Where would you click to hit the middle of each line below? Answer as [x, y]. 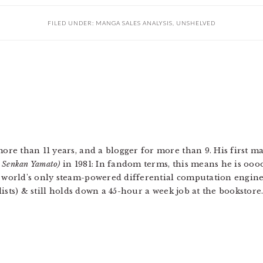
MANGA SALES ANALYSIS [134, 23]
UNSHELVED [196, 23]
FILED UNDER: [72, 23]
